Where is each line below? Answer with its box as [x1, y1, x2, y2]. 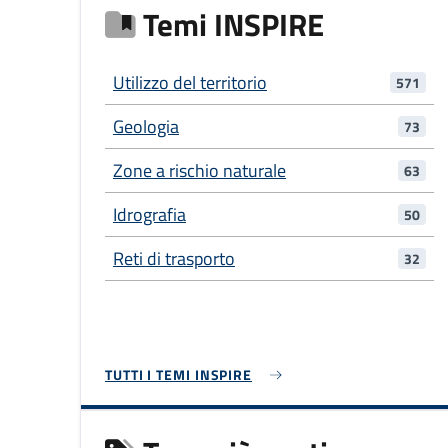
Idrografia [113, 201, 186, 229]
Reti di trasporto [113, 245, 235, 273]
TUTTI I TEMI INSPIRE [105, 364, 252, 386]
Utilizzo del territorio [113, 69, 267, 97]
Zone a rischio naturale [113, 157, 286, 185]
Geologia [113, 113, 179, 141]
